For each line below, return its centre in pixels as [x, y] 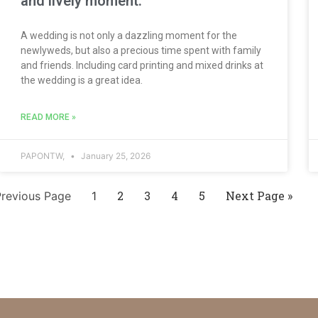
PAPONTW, [43, 155]
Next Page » [259, 195]
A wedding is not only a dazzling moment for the [128, 35]
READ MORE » [48, 117]
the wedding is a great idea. [81, 80]
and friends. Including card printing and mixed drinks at [142, 65]
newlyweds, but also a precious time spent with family [141, 50]
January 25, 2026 [114, 155]
